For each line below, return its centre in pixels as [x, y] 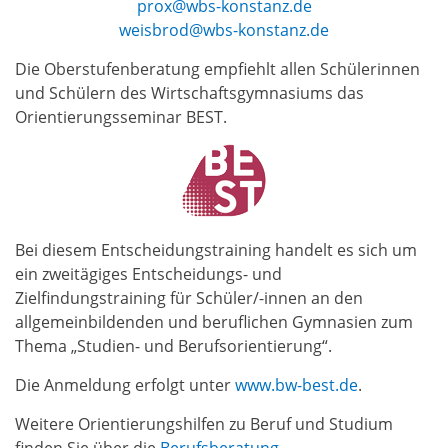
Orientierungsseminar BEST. [121, 117]
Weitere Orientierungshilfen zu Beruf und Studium [204, 424]
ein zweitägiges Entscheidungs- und [148, 274]
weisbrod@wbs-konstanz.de [224, 30]
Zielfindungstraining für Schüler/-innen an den [189, 298]
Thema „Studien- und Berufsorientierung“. [173, 346]
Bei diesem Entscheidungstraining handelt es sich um [216, 250]
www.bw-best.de [296, 385]
